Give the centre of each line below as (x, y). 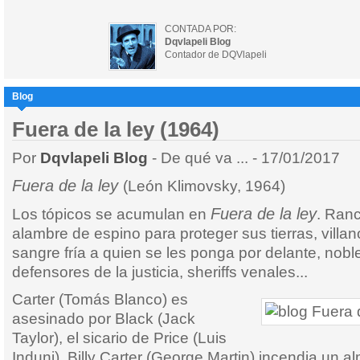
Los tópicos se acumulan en (111, 214)
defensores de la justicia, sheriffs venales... (160, 272)
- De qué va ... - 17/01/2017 (246, 158)
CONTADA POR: (200, 29)
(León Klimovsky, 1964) (204, 186)
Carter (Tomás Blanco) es (100, 299)
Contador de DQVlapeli (216, 55)
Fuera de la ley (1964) (116, 129)
